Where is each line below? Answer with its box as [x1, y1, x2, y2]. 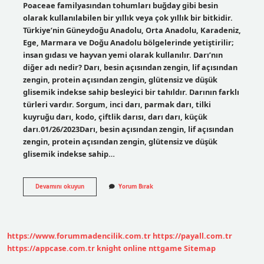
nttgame [148, 243, 182, 254]
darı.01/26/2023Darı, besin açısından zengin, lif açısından [22, 123, 233, 134]
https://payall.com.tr [153, 230, 232, 242]
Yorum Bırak [118, 182, 153, 190]
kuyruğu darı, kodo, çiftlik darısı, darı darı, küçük [22, 111, 207, 122]
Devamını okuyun [35, 182, 84, 190]
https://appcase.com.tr [7, 243, 95, 254]
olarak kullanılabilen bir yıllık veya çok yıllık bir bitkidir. [22, 12, 233, 23]
